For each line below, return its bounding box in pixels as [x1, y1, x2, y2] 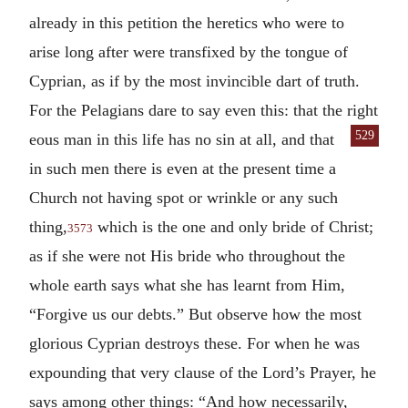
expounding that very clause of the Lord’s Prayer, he [29, 362, 376, 382]
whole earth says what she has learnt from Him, [29, 275, 345, 294]
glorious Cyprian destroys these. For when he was [29, 333, 360, 352]
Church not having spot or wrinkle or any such [29, 188, 338, 207]
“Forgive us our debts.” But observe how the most [29, 304, 362, 323]
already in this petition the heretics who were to [29, 13, 344, 32]
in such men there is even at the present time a [29, 158, 336, 178]
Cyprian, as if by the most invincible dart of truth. [29, 71, 360, 90]
